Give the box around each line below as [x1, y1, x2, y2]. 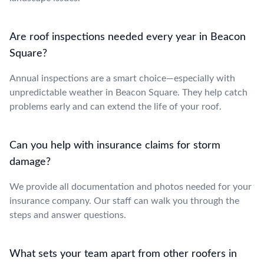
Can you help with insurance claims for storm [9, 140, 220, 151]
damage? [9, 156, 51, 167]
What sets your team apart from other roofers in [9, 248, 237, 259]
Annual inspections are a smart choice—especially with [9, 73, 235, 83]
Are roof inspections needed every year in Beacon [9, 31, 246, 42]
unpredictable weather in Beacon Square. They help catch [9, 87, 247, 97]
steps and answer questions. [9, 210, 126, 220]
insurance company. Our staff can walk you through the [9, 196, 239, 206]
